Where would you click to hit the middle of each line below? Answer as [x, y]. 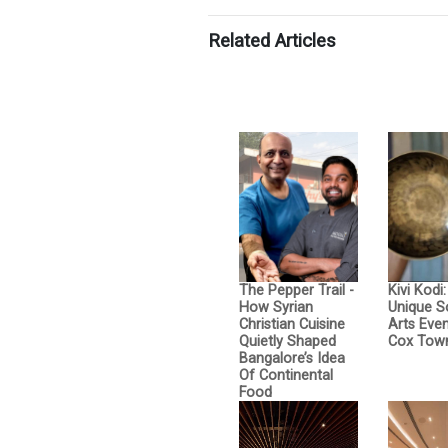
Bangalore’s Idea [292, 358]
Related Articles [272, 40]
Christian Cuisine [292, 324]
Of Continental [286, 375]
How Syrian [276, 307]
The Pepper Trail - [296, 290]
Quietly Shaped [287, 341]
